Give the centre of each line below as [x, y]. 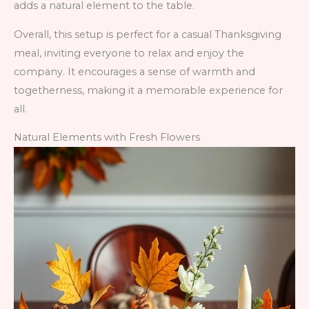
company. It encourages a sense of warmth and [134, 71]
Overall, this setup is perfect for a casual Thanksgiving [148, 34]
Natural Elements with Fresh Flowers [107, 138]
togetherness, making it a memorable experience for [148, 90]
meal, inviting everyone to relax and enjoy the [129, 53]
